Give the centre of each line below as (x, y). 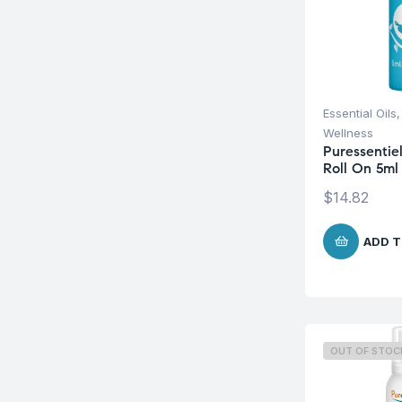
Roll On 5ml (361, 168)
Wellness (348, 132)
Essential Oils (360, 113)
